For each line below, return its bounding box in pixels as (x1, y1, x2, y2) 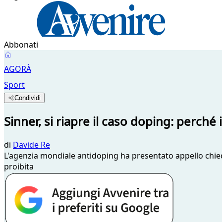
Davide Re (13, 139, 50, 150)
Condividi (14, 94, 41, 102)
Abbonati (4, 39, 38, 50)
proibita (4, 161, 34, 172)
